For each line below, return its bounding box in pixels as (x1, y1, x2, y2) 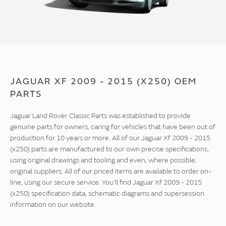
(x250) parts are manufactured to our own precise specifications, (10, 145, 209, 154)
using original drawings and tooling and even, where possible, (10, 156, 197, 165)
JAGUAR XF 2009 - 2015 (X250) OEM (10, 76, 197, 88)
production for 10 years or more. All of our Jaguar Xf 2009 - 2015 (10, 134, 210, 143)
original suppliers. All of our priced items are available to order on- (10, 167, 211, 176)
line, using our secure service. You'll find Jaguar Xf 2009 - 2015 (10, 178, 202, 187)
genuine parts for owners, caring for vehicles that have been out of (10, 123, 215, 132)
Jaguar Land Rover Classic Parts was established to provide (10, 111, 191, 121)
